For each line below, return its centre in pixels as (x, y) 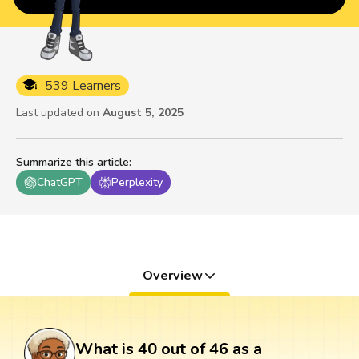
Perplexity (137, 183)
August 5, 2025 (143, 113)
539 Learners (83, 86)
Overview (172, 276)
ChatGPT (60, 183)
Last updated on (58, 113)
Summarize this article (73, 163)
